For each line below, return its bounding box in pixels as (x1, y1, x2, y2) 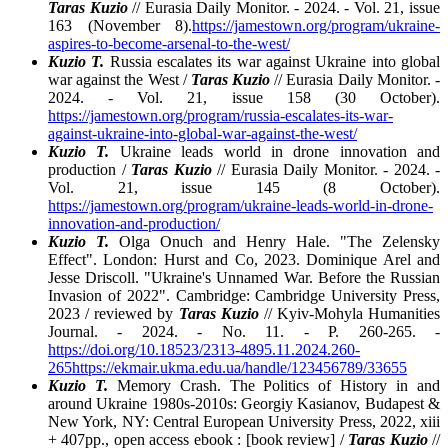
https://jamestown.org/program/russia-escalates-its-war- (48, 106, 393, 124)
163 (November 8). (48, 16, 192, 34)
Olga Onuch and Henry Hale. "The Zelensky (109, 232, 440, 250)
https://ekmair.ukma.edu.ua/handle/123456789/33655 (72, 358, 407, 376)
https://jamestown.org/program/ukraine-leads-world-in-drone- (48, 196, 433, 214)
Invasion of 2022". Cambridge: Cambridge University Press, (48, 286, 440, 304)
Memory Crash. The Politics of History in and (107, 376, 441, 394)
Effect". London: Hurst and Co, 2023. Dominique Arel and (48, 250, 440, 268)
